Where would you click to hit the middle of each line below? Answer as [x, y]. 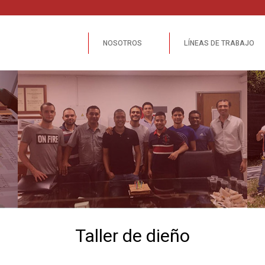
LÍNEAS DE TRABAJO [219, 43]
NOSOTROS [123, 43]
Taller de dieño [132, 236]
